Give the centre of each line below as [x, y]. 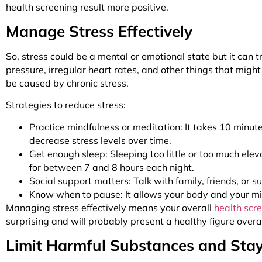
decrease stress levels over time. [103, 140]
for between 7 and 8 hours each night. [114, 167]
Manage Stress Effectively [101, 31]
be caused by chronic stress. [70, 83]
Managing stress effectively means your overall [110, 207]
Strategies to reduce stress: [67, 105]
